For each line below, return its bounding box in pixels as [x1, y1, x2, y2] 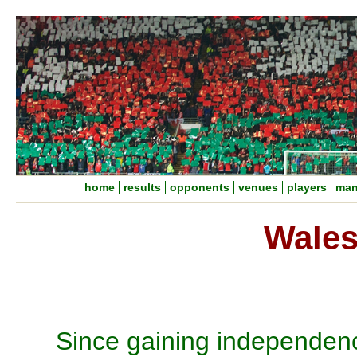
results [124, 181, 161, 194]
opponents [170, 181, 229, 194]
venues [238, 181, 278, 194]
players [287, 181, 327, 194]
